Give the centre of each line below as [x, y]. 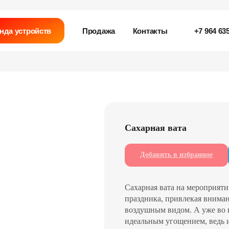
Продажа [99, 31]
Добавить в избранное [176, 155]
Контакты [150, 31]
